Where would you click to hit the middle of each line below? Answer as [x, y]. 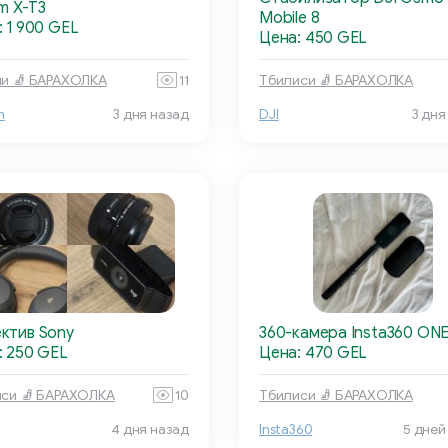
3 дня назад [151, 115]
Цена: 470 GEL [313, 353]
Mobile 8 [289, 18]
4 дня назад [150, 430]
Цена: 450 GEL [313, 38]
